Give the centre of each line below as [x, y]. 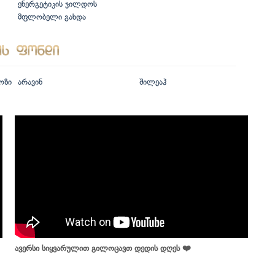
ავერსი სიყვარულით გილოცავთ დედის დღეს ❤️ [103, 249]
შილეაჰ [153, 82]
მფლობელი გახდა [52, 17]
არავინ [30, 82]
